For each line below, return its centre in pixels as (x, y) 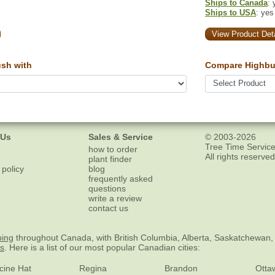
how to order (113, 149)
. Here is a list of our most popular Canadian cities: (102, 248)
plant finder (110, 159)
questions (107, 189)
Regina (93, 269)
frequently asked (121, 179)
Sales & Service (121, 137)
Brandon (181, 269)
